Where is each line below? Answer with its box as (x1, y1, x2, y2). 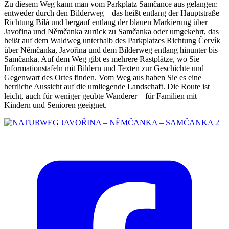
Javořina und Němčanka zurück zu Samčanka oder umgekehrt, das (4, 27, 219, 36)
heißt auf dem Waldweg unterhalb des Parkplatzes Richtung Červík (4, 36, 220, 45)
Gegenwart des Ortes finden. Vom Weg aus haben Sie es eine (4, 73, 201, 82)
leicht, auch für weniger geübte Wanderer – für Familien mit (4, 91, 197, 100)
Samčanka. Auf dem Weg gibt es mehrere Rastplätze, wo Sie (4, 54, 199, 63)
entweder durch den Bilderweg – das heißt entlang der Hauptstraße (4, 8, 219, 17)
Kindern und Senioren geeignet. (4, 100, 107, 109)
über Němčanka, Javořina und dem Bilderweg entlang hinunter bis (4, 45, 218, 54)
